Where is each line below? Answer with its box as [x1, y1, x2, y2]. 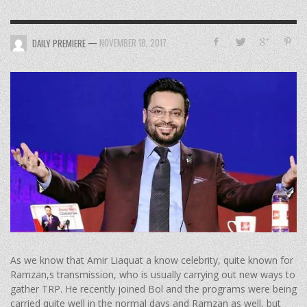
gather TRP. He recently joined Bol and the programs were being [10, 282, 297, 295]
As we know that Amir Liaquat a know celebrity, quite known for [10, 253, 293, 267]
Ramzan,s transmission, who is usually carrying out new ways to [10, 267, 295, 281]
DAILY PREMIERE [32, 36, 86, 50]
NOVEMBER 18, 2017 [99, 36, 167, 50]
